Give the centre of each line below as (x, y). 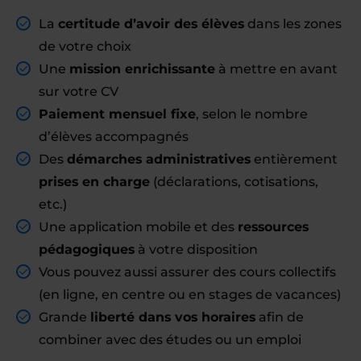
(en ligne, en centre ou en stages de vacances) (190, 295)
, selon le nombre (252, 114)
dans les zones (293, 24)
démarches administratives (159, 159)
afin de (280, 317)
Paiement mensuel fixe (117, 114)
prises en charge (94, 182)
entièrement (294, 159)
